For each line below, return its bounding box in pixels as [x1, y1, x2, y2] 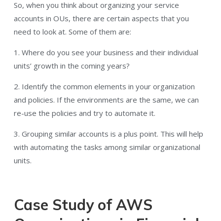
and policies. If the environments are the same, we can [14, 95, 199, 105]
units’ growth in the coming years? [14, 61, 130, 71]
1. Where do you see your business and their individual [14, 47, 198, 58]
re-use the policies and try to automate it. [14, 108, 155, 118]
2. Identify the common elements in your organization [14, 81, 195, 92]
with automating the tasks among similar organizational [14, 142, 200, 152]
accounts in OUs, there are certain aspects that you [14, 13, 189, 24]
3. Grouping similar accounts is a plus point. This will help [14, 129, 203, 139]
